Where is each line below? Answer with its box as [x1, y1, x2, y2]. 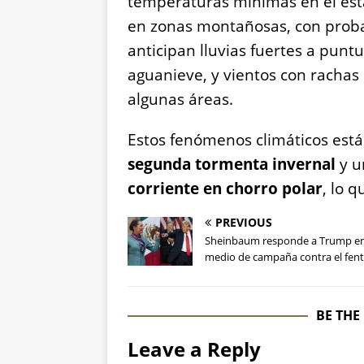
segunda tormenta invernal [128, 154, 336, 175]
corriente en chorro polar [128, 178, 323, 200]
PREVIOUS [215, 214, 272, 231]
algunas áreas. [128, 89, 233, 110]
